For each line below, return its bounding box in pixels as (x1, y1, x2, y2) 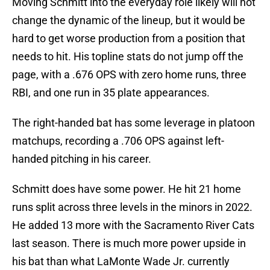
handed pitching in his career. (12, 152, 151, 166)
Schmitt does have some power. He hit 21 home (12, 183, 241, 196)
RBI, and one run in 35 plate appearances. (12, 86, 210, 99)
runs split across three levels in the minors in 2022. (12, 201, 253, 214)
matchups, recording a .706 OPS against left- (12, 134, 224, 148)
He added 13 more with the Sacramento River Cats (12, 219, 254, 232)
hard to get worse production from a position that (12, 32, 245, 45)
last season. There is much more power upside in (12, 237, 246, 250)
